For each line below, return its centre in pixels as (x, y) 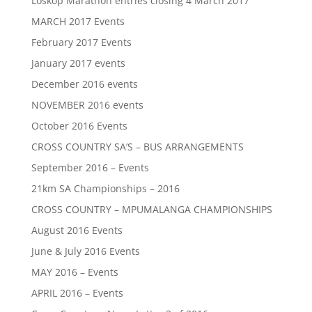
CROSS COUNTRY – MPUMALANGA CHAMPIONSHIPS (151, 209)
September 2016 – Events (90, 167)
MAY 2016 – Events (75, 272)
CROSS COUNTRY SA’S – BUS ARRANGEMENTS (137, 147)
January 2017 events (78, 63)
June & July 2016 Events (85, 251)
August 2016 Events (77, 230)
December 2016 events (84, 84)
